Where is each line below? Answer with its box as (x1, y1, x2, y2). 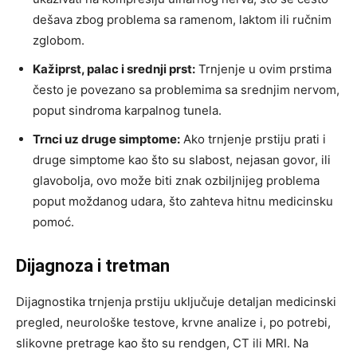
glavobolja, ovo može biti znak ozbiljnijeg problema (33, 173, 320, 189)
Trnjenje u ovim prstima (195, 61, 331, 77)
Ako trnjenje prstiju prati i (180, 131, 326, 147)
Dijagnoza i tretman (16, 256, 170, 277)
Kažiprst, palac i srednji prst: (33, 61, 195, 77)
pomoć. (33, 214, 74, 230)
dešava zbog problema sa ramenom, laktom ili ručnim (33, 12, 331, 28)
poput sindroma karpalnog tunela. (33, 103, 222, 119)
